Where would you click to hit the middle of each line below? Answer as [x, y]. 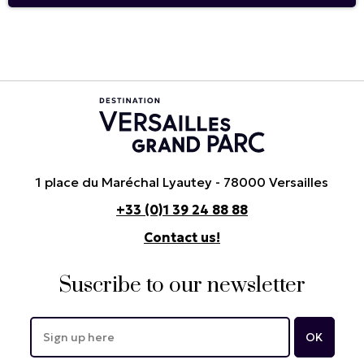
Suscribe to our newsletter [182, 286]
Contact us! [182, 238]
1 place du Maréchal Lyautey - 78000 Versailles [182, 182]
